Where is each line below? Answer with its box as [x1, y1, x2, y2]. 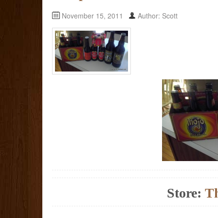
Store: [166, 185, 205, 201]
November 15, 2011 [62, 10, 123, 20]
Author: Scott [138, 10, 178, 20]
